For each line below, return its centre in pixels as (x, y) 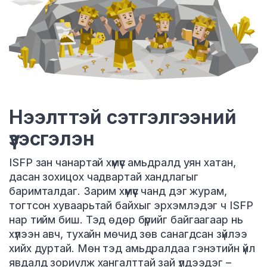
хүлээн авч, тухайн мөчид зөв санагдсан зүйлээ (128, 234)
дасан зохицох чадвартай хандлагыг (104, 177)
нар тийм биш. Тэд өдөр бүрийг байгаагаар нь (126, 220)
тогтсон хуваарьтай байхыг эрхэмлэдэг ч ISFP (131, 206)
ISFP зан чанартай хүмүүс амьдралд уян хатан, (122, 163)
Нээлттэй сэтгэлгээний (123, 117)
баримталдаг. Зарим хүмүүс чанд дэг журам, (118, 191)
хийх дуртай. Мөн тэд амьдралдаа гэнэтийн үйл (132, 249)
